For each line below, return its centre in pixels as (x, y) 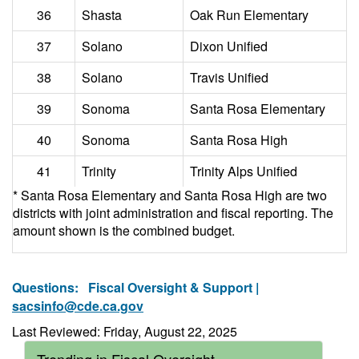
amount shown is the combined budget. (124, 230)
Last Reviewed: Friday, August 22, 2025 (125, 331)
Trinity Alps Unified (244, 171)
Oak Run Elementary (249, 15)
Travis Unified (229, 77)
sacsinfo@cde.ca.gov (78, 306)
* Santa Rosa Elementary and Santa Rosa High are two (170, 195)
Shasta (102, 15)
